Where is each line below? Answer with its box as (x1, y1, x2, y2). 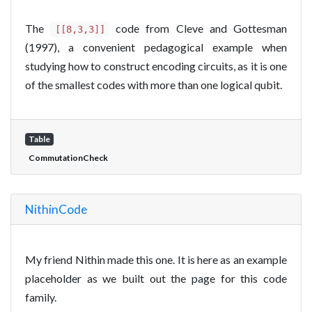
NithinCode (25, 201, 87, 217)
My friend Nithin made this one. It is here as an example (25, 252, 287, 266)
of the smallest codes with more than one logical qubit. (25, 77, 282, 91)
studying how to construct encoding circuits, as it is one (25, 58, 287, 72)
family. (25, 290, 56, 304)
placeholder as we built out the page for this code (25, 271, 287, 285)
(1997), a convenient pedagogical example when (25, 40, 287, 54)
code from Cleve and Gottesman (109, 21, 287, 35)
